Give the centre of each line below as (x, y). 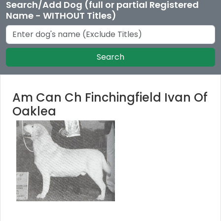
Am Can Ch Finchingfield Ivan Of (110, 97)
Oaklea (34, 111)
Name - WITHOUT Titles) (61, 15)
